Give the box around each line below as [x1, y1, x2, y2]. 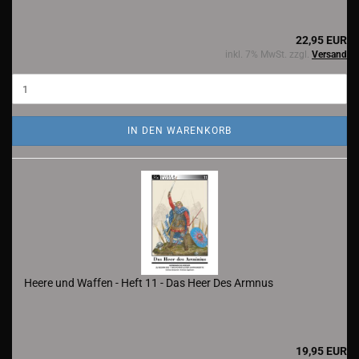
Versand [312, 49, 347, 60]
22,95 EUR [296, 34, 347, 46]
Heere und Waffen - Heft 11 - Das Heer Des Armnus [24, 276, 273, 289]
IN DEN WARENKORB [127, 125, 232, 136]
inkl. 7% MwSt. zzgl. [225, 49, 312, 60]
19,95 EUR [296, 345, 347, 357]
